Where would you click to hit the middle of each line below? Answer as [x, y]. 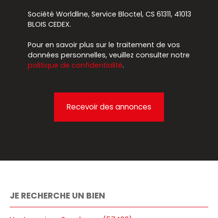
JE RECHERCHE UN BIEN [57, 196]
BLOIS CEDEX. [49, 25]
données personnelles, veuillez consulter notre [109, 55]
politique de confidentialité [75, 65]
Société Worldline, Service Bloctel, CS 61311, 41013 [109, 14]
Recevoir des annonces [109, 107]
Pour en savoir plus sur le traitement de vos [104, 45]
